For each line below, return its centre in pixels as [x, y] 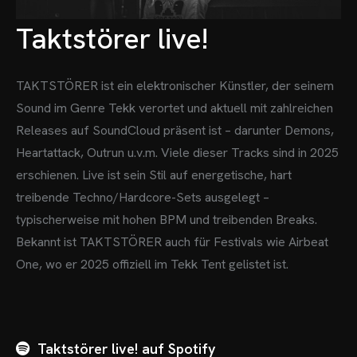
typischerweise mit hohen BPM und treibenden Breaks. [167, 219]
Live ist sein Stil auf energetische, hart [185, 175]
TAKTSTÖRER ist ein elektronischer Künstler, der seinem [175, 85]
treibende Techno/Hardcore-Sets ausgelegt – [143, 197]
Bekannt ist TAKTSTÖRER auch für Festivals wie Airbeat [172, 241]
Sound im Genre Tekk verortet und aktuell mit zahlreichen [175, 108]
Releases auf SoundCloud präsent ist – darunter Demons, [175, 130]
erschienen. [47, 175]
